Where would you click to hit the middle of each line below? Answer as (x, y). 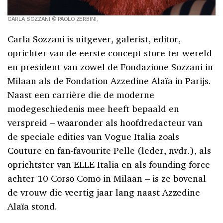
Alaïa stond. (32, 206)
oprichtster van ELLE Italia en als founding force (109, 164)
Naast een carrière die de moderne (81, 94)
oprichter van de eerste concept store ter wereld (110, 53)
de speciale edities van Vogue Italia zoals (94, 136)
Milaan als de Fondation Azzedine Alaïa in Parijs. (110, 80)
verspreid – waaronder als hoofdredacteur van (105, 122)
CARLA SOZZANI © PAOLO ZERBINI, (53, 18)
